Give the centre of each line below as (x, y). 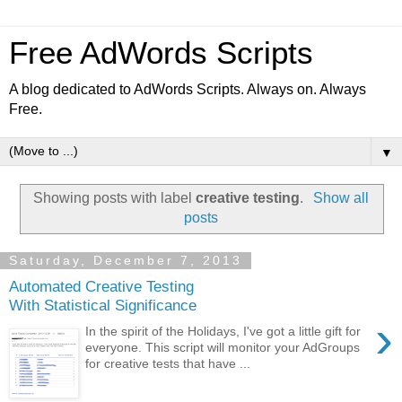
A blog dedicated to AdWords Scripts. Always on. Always (188, 89)
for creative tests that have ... (168, 363)
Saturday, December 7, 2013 (126, 261)
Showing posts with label (115, 197)
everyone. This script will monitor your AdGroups (223, 347)
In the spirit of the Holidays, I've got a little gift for (223, 331)
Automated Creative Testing (101, 287)
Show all (341, 197)
